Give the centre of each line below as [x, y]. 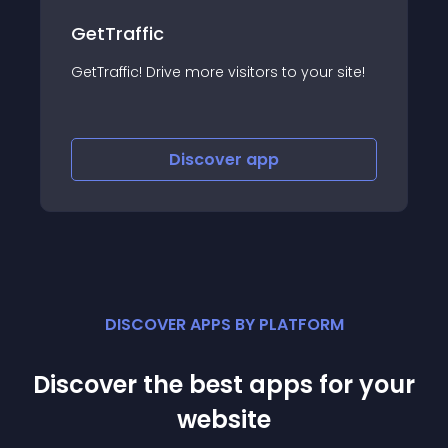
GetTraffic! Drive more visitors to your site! [214, 71]
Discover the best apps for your [224, 384]
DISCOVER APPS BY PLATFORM [224, 324]
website [224, 419]
